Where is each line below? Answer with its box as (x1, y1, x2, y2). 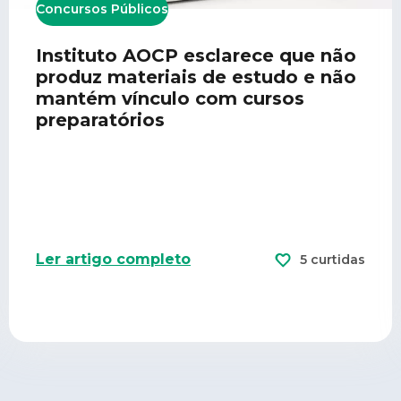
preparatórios (36, 109, 165, 132)
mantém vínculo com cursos (36, 88, 304, 110)
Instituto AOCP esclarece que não (36, 45, 356, 67)
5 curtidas (300, 252, 365, 269)
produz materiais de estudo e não (36, 66, 356, 89)
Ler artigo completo (36, 251, 191, 269)
